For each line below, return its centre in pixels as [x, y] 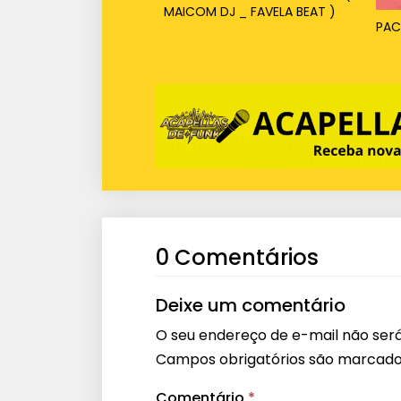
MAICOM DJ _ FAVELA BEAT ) [249, 12]
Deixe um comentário [251, 305]
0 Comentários [237, 257]
